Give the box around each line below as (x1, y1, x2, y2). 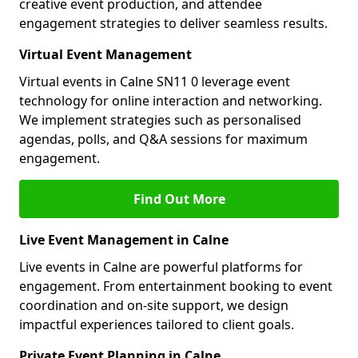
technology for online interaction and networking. (19, 92, 322, 109)
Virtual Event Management (19, 46, 192, 63)
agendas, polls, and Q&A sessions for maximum (19, 130, 308, 148)
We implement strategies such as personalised (19, 111, 301, 129)
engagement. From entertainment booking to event (19, 277, 332, 295)
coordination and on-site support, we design (19, 296, 288, 314)
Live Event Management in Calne (19, 231, 229, 249)
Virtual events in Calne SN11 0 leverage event (19, 73, 290, 90)
